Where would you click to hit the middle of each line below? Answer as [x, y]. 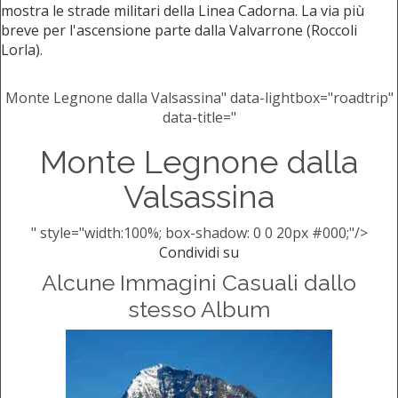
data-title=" [199, 118]
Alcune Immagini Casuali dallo [199, 283]
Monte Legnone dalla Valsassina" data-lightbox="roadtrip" [199, 98]
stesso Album [199, 310]
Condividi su [199, 253]
